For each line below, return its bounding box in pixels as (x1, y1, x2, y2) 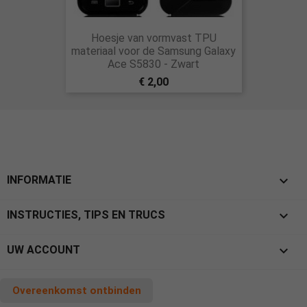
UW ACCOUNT (7, 243, 80, 256)
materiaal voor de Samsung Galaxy (71, 45, 236, 58)
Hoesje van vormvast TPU (90, 32, 217, 45)
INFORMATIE (7, 173, 71, 186)
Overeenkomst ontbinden (12, 284, 141, 297)
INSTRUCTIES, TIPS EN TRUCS (7, 208, 165, 221)
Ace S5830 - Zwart (108, 58, 199, 71)
